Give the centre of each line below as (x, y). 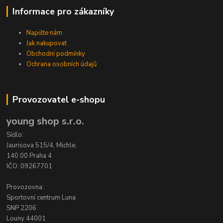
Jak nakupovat (47, 43)
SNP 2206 (22, 208)
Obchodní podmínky (56, 54)
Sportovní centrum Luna (41, 197)
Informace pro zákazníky (63, 11)
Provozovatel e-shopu (58, 99)
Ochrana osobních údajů (62, 64)
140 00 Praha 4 (29, 156)
